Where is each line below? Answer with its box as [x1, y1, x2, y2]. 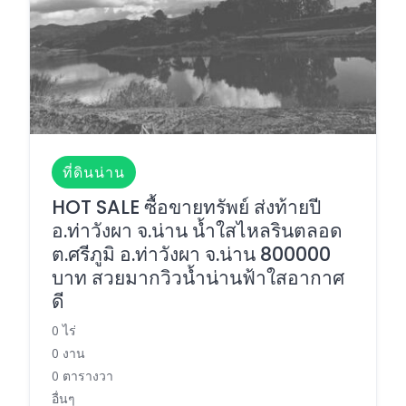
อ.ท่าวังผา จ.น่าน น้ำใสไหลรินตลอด [52, 217, 343, 245]
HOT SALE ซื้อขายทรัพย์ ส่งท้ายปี [52, 194, 321, 221]
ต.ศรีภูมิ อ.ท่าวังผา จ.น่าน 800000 [52, 241, 331, 268]
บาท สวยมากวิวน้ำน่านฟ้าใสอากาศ [52, 265, 344, 292]
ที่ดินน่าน [63, 162, 125, 183]
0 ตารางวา [52, 367, 113, 385]
